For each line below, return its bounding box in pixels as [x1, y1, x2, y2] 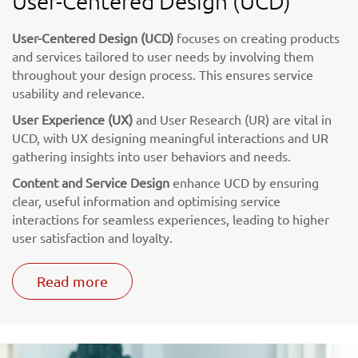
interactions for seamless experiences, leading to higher [12, 211, 329, 228]
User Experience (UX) [12, 111, 133, 128]
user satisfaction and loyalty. [12, 229, 173, 246]
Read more [37, 272, 108, 290]
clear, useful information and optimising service [12, 193, 280, 209]
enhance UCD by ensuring [169, 174, 319, 191]
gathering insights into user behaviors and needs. [12, 148, 291, 165]
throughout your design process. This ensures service [12, 66, 313, 83]
